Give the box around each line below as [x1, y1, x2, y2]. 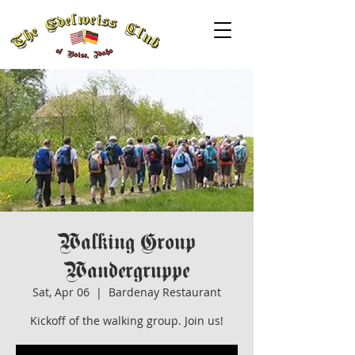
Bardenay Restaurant [109, 284, 221, 300]
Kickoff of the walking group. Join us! [30, 313, 223, 328]
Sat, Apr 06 [32, 284, 90, 300]
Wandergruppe [64, 257, 189, 284]
